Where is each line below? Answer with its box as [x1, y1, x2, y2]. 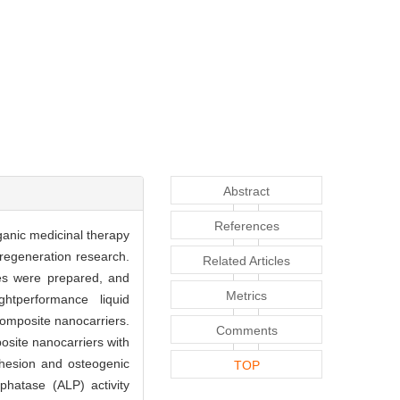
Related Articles [203, 253, 290, 268]
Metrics [226, 287, 267, 303]
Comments [215, 322, 278, 337]
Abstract [223, 183, 270, 198]
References [213, 218, 279, 233]
